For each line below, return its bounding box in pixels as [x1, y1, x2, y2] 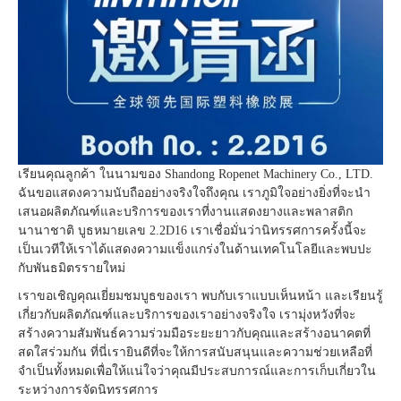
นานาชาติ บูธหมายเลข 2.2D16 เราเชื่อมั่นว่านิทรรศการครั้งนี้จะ [18, 223, 367, 237]
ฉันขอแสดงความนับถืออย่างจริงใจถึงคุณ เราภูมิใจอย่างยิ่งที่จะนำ [18, 185, 371, 200]
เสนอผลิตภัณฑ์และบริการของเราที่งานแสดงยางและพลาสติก [18, 204, 353, 218]
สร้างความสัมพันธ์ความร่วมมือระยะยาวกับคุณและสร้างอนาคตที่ [18, 326, 371, 340]
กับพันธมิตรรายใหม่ [18, 260, 125, 275]
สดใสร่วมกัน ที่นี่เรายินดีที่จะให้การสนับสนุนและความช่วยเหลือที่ [18, 345, 372, 359]
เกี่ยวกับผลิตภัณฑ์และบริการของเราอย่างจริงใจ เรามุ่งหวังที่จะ [18, 307, 356, 321]
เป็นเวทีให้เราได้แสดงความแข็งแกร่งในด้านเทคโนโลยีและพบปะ [18, 242, 372, 256]
